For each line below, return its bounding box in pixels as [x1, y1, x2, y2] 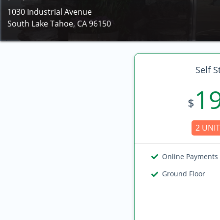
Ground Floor [162, 169, 206, 178]
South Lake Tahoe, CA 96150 [7, 18, 111, 29]
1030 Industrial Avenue [7, 6, 92, 17]
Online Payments [162, 152, 219, 161]
